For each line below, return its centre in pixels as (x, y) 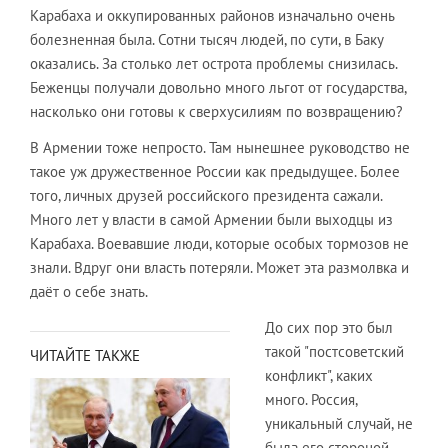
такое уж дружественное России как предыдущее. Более (215, 171)
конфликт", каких (319, 375)
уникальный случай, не (339, 423)
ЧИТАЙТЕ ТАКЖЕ (85, 355)
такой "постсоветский (334, 351)
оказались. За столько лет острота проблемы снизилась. (213, 63)
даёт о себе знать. (89, 291)
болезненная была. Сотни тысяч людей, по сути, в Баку (206, 39)
